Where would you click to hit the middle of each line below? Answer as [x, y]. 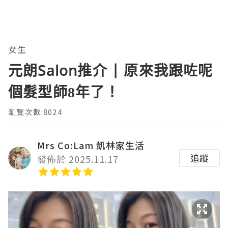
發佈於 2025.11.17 [78, 159]
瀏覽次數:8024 [35, 112]
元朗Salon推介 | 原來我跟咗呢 [111, 70]
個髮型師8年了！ [64, 92]
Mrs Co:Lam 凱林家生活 [91, 145]
